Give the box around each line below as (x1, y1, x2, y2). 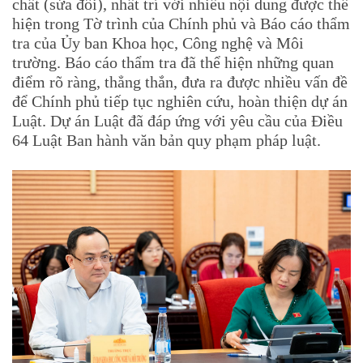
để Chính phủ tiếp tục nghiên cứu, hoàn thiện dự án (12, 92, 348, 111)
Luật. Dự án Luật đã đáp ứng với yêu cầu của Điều (12, 112, 343, 130)
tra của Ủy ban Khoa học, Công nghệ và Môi (12, 34, 304, 53)
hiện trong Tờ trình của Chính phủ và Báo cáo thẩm (12, 15, 350, 33)
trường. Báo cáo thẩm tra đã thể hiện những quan (12, 53, 334, 72)
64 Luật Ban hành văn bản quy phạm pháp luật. (12, 131, 321, 150)
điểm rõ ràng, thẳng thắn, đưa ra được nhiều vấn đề (12, 73, 348, 92)
